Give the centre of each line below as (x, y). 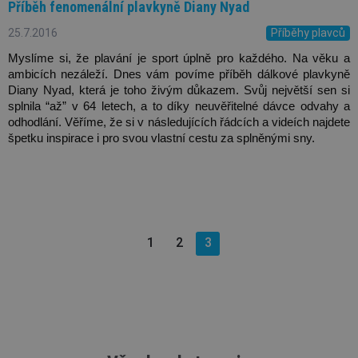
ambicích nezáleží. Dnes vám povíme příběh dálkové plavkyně (179, 74)
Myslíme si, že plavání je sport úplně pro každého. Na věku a (179, 58)
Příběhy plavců (308, 32)
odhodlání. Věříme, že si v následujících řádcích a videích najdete (179, 122)
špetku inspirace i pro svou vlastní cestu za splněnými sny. (163, 138)
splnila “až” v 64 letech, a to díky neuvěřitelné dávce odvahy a (179, 106)
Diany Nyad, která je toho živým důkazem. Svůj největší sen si (179, 90)
